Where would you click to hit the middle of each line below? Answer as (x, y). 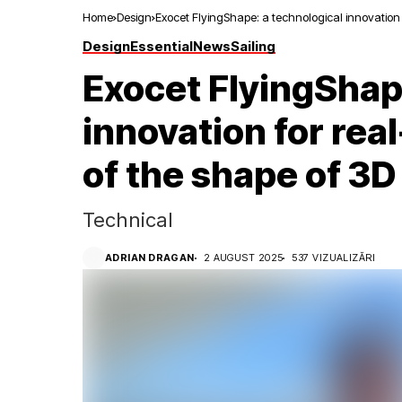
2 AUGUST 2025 (243, 258)
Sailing (253, 46)
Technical (128, 220)
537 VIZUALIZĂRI (334, 258)
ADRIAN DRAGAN (150, 258)
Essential (162, 46)
